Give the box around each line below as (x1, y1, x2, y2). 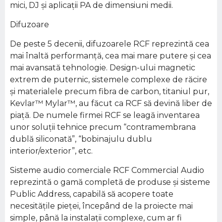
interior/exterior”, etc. (10, 146, 93, 156)
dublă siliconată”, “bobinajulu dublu (10, 134, 152, 144)
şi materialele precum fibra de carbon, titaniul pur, (10, 87, 209, 96)
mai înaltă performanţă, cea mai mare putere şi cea (10, 51, 211, 60)
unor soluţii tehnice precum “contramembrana (10, 122, 196, 132)
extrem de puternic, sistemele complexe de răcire (10, 75, 207, 84)
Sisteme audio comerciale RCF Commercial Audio (10, 166, 204, 175)
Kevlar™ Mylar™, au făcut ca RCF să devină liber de (10, 99, 212, 108)
